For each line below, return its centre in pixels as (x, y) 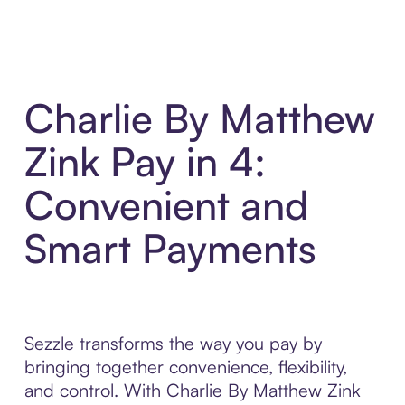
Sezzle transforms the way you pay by (173, 344)
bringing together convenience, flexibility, (185, 367)
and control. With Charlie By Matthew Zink (192, 391)
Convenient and (166, 205)
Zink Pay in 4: (145, 162)
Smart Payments (170, 249)
